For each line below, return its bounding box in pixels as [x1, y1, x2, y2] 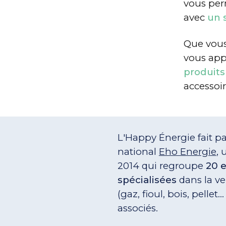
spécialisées [117, 174, 177, 186]
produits [183, 66, 225, 78]
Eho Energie [158, 146, 216, 158]
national [117, 146, 159, 158]
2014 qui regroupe [117, 160, 206, 172]
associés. [117, 202, 158, 214]
